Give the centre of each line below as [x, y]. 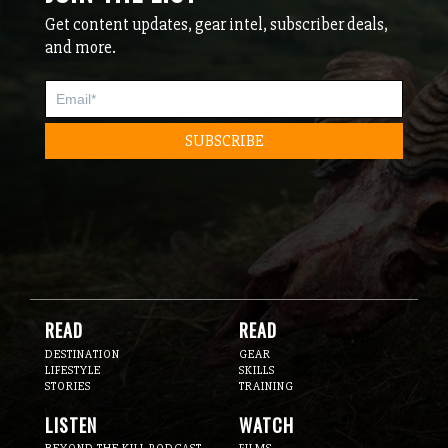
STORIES [68, 386]
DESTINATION [82, 354]
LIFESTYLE [73, 370]
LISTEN [71, 424]
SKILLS [257, 370]
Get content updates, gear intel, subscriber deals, [216, 25]
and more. [80, 48]
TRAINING [266, 386]
